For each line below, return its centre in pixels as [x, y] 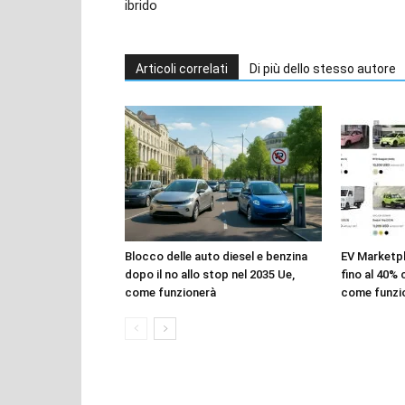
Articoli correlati [182, 68]
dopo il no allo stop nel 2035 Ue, [210, 274]
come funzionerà [170, 292]
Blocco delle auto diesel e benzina [216, 256]
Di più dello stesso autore [323, 68]
